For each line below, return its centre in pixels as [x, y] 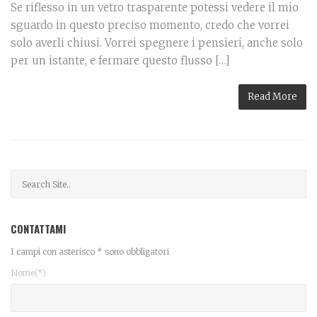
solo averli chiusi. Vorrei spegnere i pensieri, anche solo [157, 43]
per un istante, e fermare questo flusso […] [120, 61]
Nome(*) [28, 273]
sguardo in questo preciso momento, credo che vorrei [150, 25]
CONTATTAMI [38, 229]
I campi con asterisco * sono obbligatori [90, 252]
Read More [272, 97]
